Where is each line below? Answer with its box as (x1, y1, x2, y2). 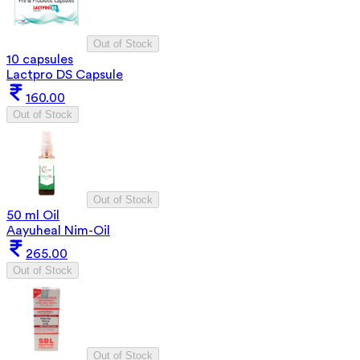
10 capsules (6, 52, 73, 66)
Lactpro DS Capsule (6, 67, 123, 81)
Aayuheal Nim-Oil (6, 223, 110, 237)
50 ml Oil (6, 208, 59, 222)
